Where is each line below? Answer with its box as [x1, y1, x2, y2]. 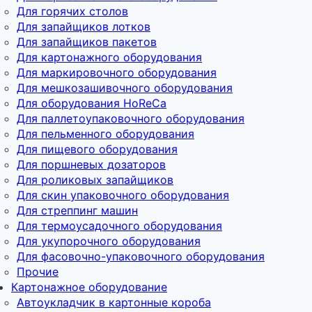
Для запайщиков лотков [17, 19, 150, 33]
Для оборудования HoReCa [17, 95, 166, 110]
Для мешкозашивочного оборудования [17, 80, 233, 95]
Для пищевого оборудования [17, 141, 178, 156]
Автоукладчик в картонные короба [17, 295, 211, 309]
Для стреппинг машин [17, 203, 138, 217]
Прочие [17, 264, 58, 279]
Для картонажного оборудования [17, 49, 202, 64]
